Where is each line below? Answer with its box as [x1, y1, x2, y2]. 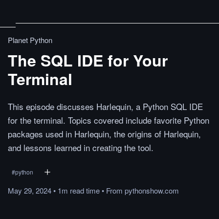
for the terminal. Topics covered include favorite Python [8, 114, 209, 126]
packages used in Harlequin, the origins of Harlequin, [8, 128, 201, 140]
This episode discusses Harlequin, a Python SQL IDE [8, 100, 203, 112]
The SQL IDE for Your [8, 49, 168, 71]
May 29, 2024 [8, 185, 51, 196]
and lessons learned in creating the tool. [8, 141, 153, 153]
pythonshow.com [125, 185, 179, 196]
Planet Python [8, 35, 52, 45]
